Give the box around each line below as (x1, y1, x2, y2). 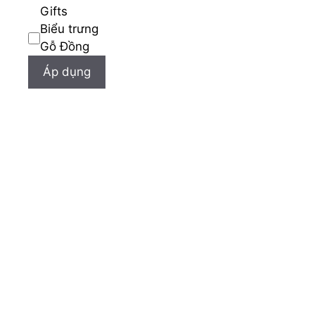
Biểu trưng (40, 22, 98, 36)
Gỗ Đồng (40, 39, 89, 53)
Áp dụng (43, 65, 91, 79)
